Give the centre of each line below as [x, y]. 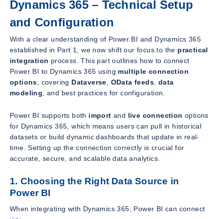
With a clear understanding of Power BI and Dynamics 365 [105, 39]
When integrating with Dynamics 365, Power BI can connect [108, 209]
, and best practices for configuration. [104, 93]
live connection [155, 115]
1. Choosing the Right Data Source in [94, 181]
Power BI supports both [49, 115]
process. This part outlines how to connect [119, 60]
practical [193, 50]
